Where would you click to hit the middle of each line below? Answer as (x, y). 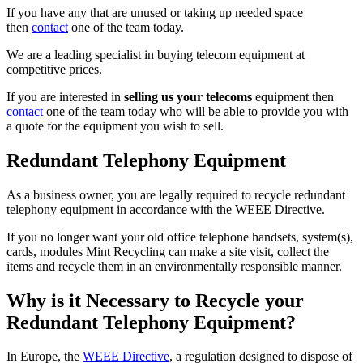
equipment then (293, 96)
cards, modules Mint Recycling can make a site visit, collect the (168, 251)
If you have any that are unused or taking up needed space (155, 12)
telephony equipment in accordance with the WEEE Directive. (166, 209)
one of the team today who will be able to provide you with (196, 111)
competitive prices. (54, 69)
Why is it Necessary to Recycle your (155, 300)
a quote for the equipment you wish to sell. (115, 126)
